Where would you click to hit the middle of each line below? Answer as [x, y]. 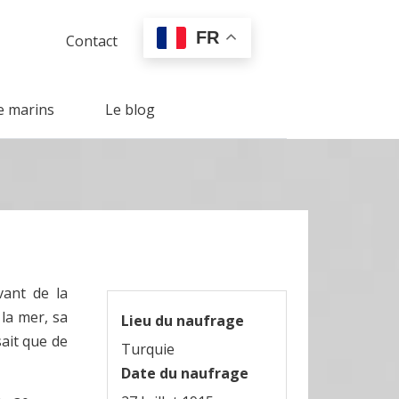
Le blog [130, 110]
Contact [92, 41]
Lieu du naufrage [182, 321]
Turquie [147, 350]
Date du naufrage [184, 374]
